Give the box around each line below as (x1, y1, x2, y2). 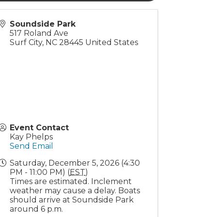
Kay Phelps (10, 132, 53, 141)
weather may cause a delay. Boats (10, 186, 140, 195)
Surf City (10, 38, 43, 47)
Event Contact (10, 123, 69, 132)
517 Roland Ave (10, 29, 69, 38)
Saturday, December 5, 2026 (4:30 (10, 158, 140, 168)
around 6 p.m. (10, 204, 63, 214)
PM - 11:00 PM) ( (10, 168, 70, 177)
